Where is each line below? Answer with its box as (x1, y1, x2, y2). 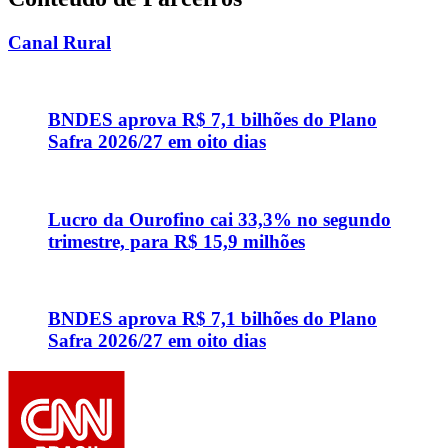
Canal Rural (8, 31, 111, 53)
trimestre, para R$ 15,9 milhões (48, 230, 305, 252)
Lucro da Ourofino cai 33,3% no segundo (48, 208, 391, 230)
